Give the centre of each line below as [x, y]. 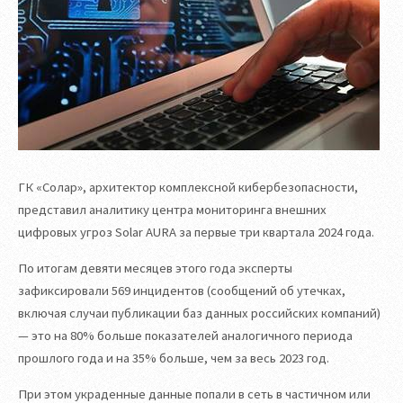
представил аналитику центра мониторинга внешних [172, 210]
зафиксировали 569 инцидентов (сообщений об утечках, [182, 290]
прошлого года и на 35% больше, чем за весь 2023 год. [174, 358]
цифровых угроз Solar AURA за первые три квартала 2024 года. [196, 233]
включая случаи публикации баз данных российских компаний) [199, 313]
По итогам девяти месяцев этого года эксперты [155, 268]
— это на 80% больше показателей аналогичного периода [185, 335]
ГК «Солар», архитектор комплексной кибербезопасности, [188, 188]
